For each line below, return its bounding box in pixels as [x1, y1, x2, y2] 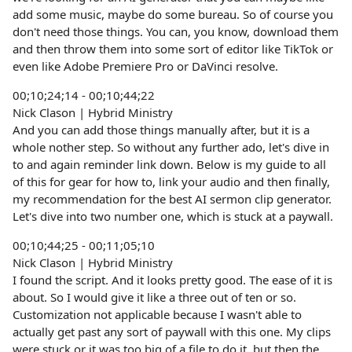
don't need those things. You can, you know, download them [13, 24, 339, 39]
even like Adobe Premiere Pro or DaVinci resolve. [13, 58, 278, 74]
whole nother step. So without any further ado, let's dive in [13, 139, 329, 155]
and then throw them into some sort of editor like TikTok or [13, 41, 333, 57]
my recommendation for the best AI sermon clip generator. [13, 191, 332, 207]
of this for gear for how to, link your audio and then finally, [13, 174, 330, 189]
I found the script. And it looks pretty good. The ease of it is [13, 272, 332, 288]
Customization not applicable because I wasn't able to [13, 306, 302, 322]
